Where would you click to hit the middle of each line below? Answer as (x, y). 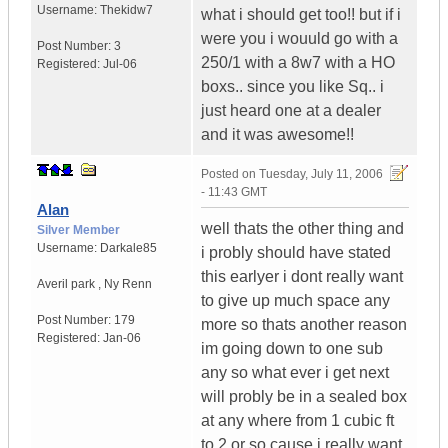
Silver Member (78, 230)
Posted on (230, 174)
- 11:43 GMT (234, 192)
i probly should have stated (296, 253)
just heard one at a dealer (291, 111)
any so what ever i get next (295, 373)
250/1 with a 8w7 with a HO (298, 63)
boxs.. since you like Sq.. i (292, 87)
